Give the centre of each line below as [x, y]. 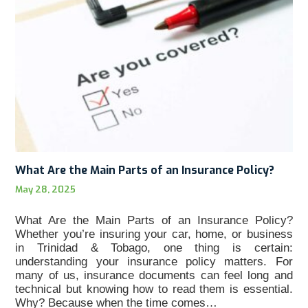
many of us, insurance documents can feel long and [154, 275]
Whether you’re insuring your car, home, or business [154, 234]
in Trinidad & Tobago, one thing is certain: [154, 247]
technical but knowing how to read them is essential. [154, 289]
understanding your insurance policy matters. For [154, 261]
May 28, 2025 [46, 189]
